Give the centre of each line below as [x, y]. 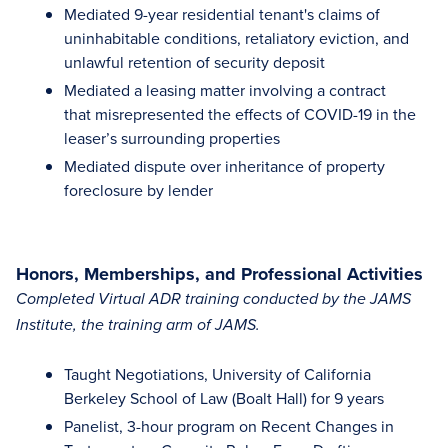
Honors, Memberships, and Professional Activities [219, 274]
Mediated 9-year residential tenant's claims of [222, 14]
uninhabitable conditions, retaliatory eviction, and [236, 38]
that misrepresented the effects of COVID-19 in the [240, 114]
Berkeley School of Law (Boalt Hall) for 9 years [224, 398]
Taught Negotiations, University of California [217, 374]
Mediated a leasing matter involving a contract [225, 90]
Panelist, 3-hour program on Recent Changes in [229, 426]
